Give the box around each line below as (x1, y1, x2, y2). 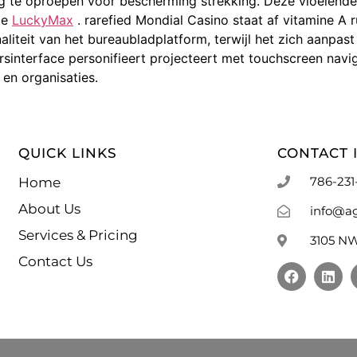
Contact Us (18, 253, 93, 269)
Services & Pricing (18, 226, 139, 243)
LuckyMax (12, 12, 73, 29)
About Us (18, 200, 81, 217)
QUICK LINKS (18, 144, 118, 161)
